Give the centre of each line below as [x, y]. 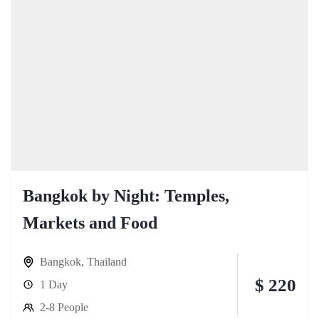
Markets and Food [90, 223]
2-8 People [64, 307]
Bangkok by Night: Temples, [126, 196]
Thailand [107, 262]
